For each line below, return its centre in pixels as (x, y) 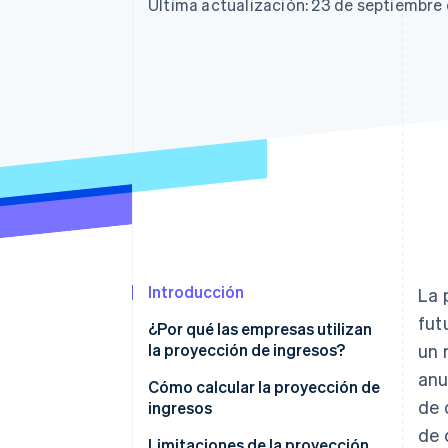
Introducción (196, 292)
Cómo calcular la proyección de (264, 387)
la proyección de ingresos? (246, 350)
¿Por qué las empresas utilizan (260, 329)
